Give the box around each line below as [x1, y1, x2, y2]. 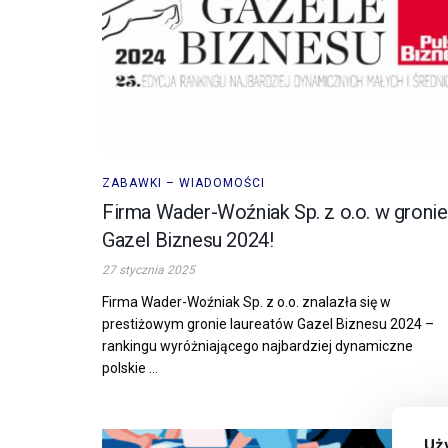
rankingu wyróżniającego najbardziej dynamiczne [102, 337, 413, 354]
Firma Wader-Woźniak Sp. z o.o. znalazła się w [102, 293, 391, 310]
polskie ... [102, 359, 158, 376]
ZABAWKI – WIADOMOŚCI [102, 175, 265, 190]
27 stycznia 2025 [102, 262, 195, 277]
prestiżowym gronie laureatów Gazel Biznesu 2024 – [102, 315, 434, 332]
